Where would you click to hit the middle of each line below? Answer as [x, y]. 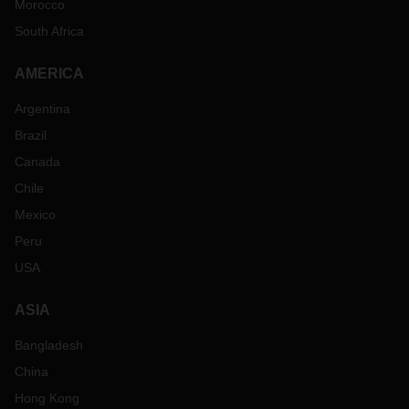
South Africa [49, 31]
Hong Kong [47, 398]
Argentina [42, 109]
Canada [37, 162]
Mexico [35, 215]
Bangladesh [49, 345]
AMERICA [49, 73]
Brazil [31, 135]
